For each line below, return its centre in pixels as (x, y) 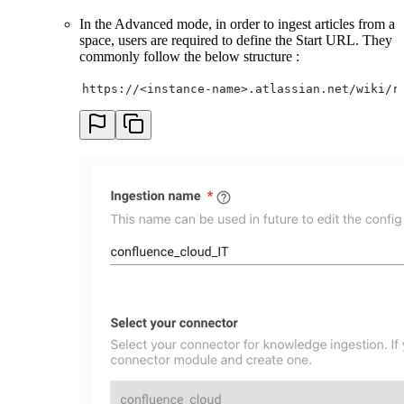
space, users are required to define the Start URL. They (236, 40)
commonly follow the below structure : (189, 56)
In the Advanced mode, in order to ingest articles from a (237, 23)
